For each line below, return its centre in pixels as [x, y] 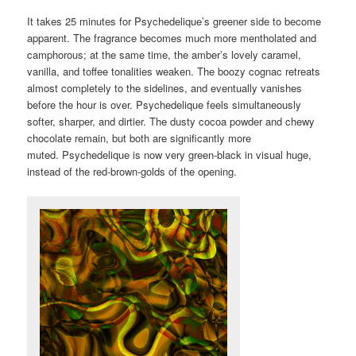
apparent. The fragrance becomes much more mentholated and [172, 38]
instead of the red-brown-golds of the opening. [132, 172]
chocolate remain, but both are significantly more [139, 138]
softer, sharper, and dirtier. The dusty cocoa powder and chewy [171, 122]
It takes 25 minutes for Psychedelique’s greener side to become [174, 21]
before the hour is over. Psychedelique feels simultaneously [164, 105]
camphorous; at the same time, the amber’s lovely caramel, [164, 55]
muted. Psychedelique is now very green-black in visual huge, [170, 155]
